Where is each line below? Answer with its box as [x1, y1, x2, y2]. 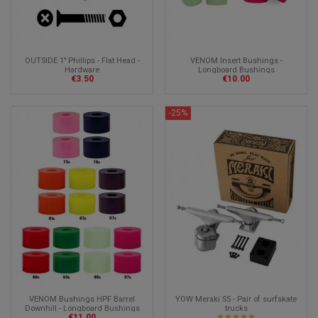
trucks [224, 304, 248, 314]
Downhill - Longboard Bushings [24, 304, 140, 314]
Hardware [65, 65, 99, 75]
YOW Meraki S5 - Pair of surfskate [175, 295, 297, 305]
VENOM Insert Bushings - [190, 55, 283, 65]
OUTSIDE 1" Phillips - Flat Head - [24, 55, 140, 65]
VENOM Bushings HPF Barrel [29, 295, 135, 305]
